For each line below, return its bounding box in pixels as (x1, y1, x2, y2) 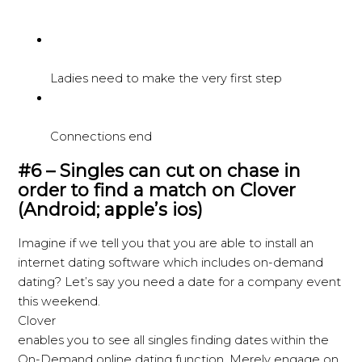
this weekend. (18, 293, 101, 309)
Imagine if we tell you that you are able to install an (18, 235, 314, 250)
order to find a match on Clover (18, 179, 297, 200)
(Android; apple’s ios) (18, 198, 204, 220)
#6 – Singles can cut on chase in (18, 159, 301, 181)
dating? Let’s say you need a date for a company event (18, 274, 342, 289)
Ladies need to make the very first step (50, 70, 283, 86)
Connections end (50, 128, 153, 144)
